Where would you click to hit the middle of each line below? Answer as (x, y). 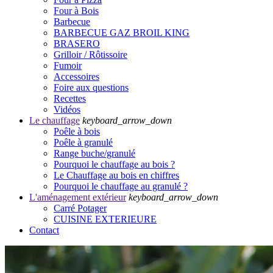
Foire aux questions (91, 87)
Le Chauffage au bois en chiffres (116, 175)
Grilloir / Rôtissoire (90, 54)
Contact (44, 230)
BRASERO (77, 43)
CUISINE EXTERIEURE (105, 219)
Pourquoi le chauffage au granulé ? (121, 186)
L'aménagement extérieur (78, 197)
